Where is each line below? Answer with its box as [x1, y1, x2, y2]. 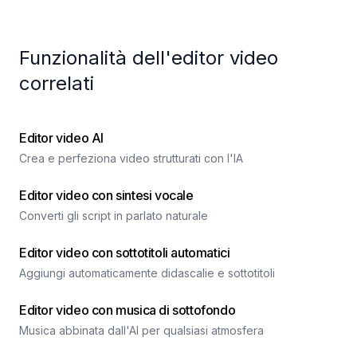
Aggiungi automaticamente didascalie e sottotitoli [19, 266, 275, 280]
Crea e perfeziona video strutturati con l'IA [19, 151, 243, 165]
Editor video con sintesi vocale [19, 187, 194, 203]
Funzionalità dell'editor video [19, 46, 278, 69]
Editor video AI [19, 130, 104, 146]
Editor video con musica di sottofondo [19, 302, 236, 318]
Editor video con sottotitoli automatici [19, 245, 230, 261]
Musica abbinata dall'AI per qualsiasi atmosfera [19, 324, 264, 337]
